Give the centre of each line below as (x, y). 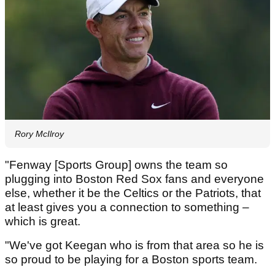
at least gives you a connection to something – (127, 207)
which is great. (43, 222)
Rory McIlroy (39, 134)
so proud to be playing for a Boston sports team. (133, 260)
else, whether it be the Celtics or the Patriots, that (133, 193)
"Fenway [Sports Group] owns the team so (116, 165)
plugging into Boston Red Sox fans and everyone (134, 179)
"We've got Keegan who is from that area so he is (134, 246)
